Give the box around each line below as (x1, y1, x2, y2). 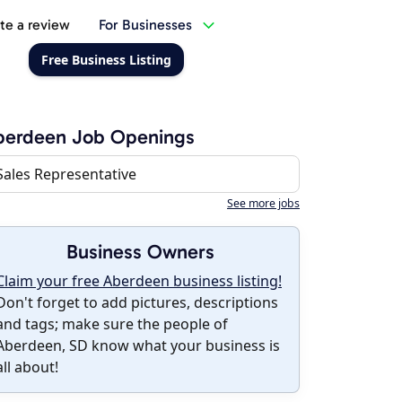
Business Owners (66, 240, 214, 264)
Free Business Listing (40, 51, 171, 68)
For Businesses (98, 16, 192, 33)
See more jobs (227, 196, 300, 211)
